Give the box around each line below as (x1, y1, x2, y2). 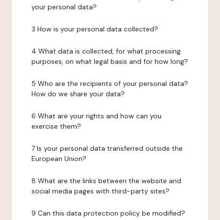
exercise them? (31, 122, 81, 131)
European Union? (31, 154, 86, 163)
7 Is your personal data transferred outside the (31, 144, 183, 153)
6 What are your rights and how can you (31, 111, 162, 120)
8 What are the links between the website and (31, 176, 181, 185)
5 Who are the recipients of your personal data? (31, 79, 188, 88)
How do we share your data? (31, 89, 125, 98)
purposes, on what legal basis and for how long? (31, 57, 188, 66)
